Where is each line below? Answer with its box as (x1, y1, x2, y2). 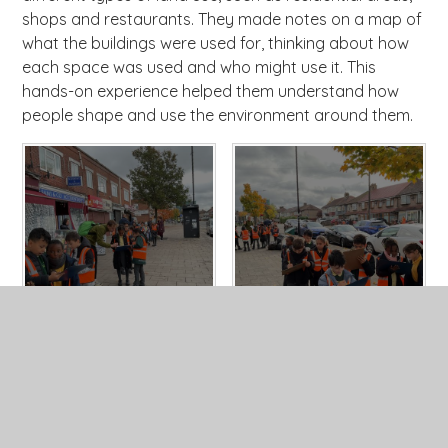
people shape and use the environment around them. (22, 104, 414, 125)
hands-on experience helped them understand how (22, 80, 400, 101)
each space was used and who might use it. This (22, 56, 377, 77)
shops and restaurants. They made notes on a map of (22, 8, 423, 29)
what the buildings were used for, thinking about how (22, 32, 410, 53)
